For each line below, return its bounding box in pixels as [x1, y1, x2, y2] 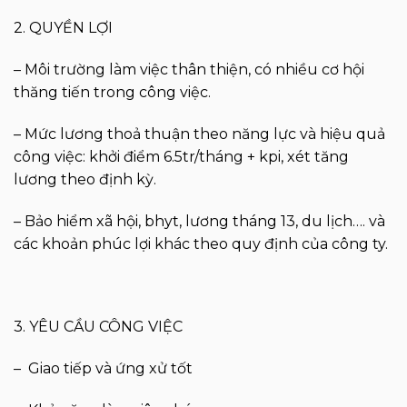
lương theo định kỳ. [14, 170, 156, 188]
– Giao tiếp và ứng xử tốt [14, 360, 193, 378]
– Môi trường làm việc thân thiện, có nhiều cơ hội [14, 61, 364, 79]
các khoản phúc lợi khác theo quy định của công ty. [14, 234, 388, 253]
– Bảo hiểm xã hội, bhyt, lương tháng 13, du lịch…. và [14, 212, 385, 230]
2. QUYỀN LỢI [14, 19, 113, 37]
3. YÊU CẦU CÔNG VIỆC [14, 318, 183, 336]
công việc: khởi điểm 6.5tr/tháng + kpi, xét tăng [14, 147, 349, 165]
